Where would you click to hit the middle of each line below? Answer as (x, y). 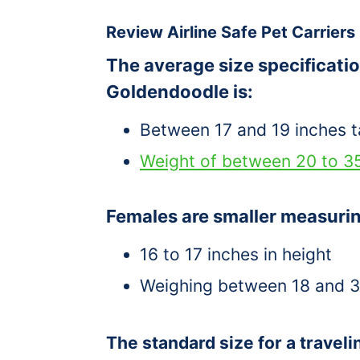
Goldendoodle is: (182, 91)
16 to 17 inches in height (236, 254)
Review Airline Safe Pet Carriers (231, 32)
